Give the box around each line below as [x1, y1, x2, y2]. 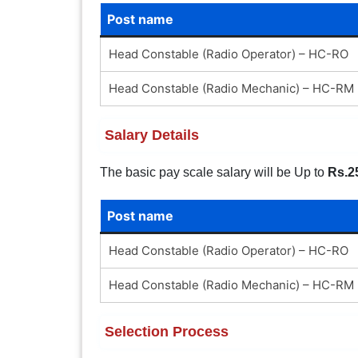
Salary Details [104, 126, 199, 143]
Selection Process [104, 323, 229, 340]
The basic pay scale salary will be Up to [99, 165, 328, 179]
